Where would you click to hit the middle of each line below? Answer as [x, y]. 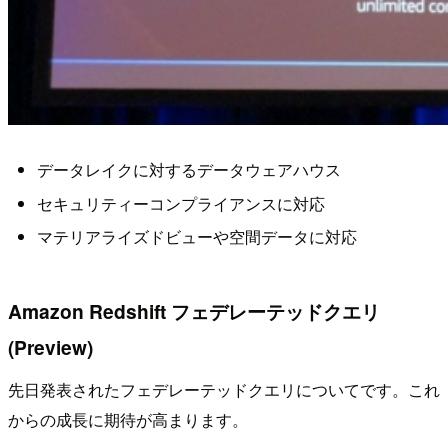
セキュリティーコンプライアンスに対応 [180, 203]
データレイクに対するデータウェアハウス [188, 170]
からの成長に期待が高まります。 [128, 419]
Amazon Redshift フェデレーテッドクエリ [194, 311]
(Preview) [50, 347]
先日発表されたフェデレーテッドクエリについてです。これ [224, 389]
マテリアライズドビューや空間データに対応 [196, 237]
